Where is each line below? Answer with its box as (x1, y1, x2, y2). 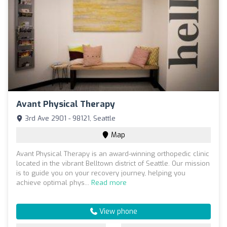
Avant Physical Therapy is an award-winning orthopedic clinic (16, 149, 209, 159)
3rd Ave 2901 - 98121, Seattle (23, 114, 116, 123)
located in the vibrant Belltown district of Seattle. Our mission (16, 159, 210, 168)
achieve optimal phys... (16, 178, 91, 187)
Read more (91, 178, 127, 187)
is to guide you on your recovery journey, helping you (16, 169, 185, 178)
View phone (97, 207, 137, 217)
